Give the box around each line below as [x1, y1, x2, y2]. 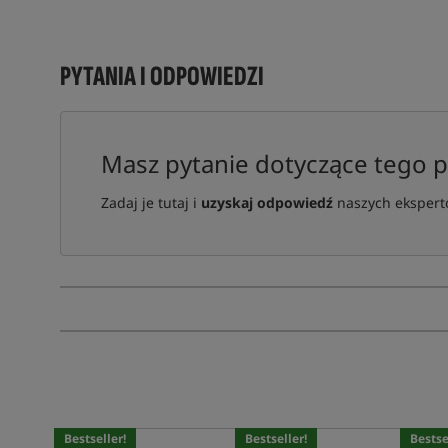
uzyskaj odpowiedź [200, 193, 333, 212]
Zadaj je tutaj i [100, 193, 201, 212]
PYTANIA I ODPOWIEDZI [59, 60, 264, 93]
